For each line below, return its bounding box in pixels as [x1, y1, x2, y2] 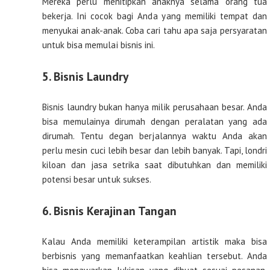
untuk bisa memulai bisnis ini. [42, 39, 155, 51]
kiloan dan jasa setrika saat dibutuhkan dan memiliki [42, 159, 267, 171]
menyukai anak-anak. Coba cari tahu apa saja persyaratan [42, 25, 267, 37]
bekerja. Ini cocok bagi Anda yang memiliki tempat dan [42, 10, 267, 22]
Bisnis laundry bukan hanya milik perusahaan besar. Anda [42, 101, 267, 113]
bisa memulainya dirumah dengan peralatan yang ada [42, 116, 267, 128]
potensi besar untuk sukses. [42, 174, 151, 186]
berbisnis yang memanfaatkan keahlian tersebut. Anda [42, 250, 267, 262]
